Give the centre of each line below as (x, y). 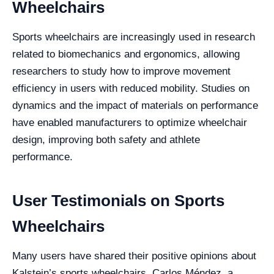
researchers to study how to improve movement (121, 71)
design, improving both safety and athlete (106, 140)
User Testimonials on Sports (118, 201)
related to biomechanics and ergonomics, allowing (126, 54)
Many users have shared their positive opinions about (134, 256)
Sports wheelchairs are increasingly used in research (134, 37)
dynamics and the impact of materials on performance (135, 106)
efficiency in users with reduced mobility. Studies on (131, 88)
